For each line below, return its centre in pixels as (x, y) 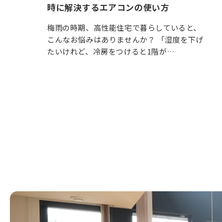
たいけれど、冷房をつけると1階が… (111, 51)
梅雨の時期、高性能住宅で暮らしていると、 (124, 27)
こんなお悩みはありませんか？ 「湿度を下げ (125, 39)
